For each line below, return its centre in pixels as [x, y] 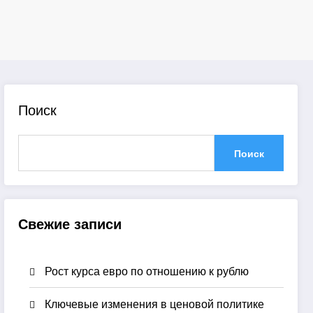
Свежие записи [70, 223]
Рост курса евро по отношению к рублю [147, 270]
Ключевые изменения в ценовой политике [155, 303]
